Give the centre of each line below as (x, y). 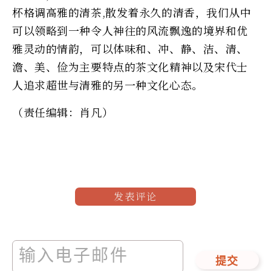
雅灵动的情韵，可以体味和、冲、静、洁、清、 (130, 49)
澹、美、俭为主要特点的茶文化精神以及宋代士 (130, 67)
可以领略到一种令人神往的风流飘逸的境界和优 (130, 31)
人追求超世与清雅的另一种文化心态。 (108, 85)
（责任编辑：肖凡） (63, 112)
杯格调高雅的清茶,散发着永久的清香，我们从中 (132, 12)
